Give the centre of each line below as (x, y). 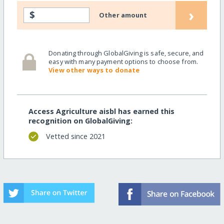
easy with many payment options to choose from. (123, 62)
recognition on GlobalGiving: (80, 120)
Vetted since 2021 (75, 136)
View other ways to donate (94, 70)
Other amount (123, 15)
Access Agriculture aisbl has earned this (101, 111)
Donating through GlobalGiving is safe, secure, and (126, 53)
